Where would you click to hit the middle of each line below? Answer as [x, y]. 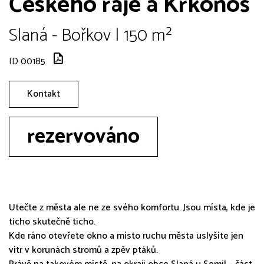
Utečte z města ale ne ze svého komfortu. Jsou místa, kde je [132, 207]
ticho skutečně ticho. [52, 222]
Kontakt [44, 94]
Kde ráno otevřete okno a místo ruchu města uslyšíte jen [126, 236]
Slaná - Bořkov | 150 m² [90, 35]
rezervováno [83, 136]
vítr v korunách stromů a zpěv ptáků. [83, 250]
